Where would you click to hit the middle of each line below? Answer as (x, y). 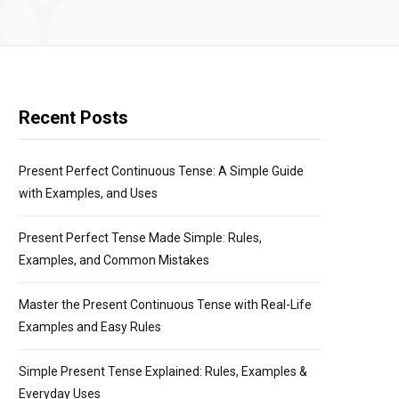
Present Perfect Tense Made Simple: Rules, (140, 238)
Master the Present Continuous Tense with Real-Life (165, 305)
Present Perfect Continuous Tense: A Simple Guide (161, 171)
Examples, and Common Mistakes (114, 260)
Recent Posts (73, 118)
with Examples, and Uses (88, 193)
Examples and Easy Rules (90, 327)
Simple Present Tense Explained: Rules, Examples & (163, 371)
